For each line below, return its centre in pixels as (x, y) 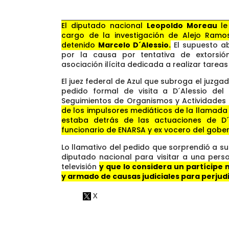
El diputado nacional (104, 26)
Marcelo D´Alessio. (135, 45)
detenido (80, 45)
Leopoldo (165, 26)
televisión (80, 166)
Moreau (204, 26)
